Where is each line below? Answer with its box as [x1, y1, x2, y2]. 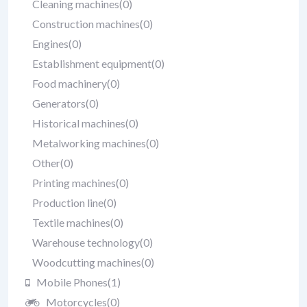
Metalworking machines [32, 136, 146, 149]
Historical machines [32, 116, 125, 130]
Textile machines [32, 216, 110, 229]
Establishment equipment [32, 57, 151, 70]
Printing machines [32, 176, 116, 189]
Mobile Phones [36, 275, 108, 288]
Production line [32, 196, 103, 209]
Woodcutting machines [32, 256, 141, 269]
